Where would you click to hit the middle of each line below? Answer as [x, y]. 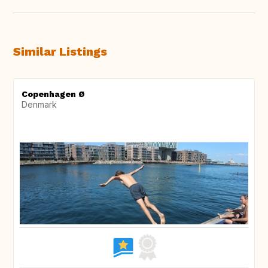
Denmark [39, 105]
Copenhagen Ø [53, 94]
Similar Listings [60, 52]
